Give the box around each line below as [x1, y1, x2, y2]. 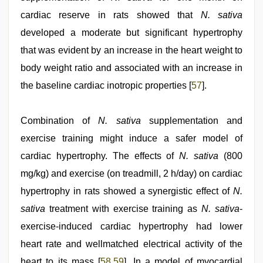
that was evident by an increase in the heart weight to [21, 45, 242, 56]
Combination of [21, 116, 99, 126]
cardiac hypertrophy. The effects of [21, 151, 180, 161]
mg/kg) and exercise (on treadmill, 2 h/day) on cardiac [21, 168, 242, 179]
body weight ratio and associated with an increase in [21, 63, 242, 73]
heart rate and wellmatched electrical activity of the [21, 239, 242, 249]
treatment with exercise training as [45, 204, 202, 214]
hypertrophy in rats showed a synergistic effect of [21, 186, 233, 197]
